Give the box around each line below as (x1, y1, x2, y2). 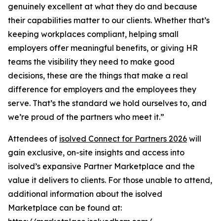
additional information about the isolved (8, 188, 162, 199)
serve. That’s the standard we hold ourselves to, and (8, 98, 207, 108)
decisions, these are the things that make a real (8, 70, 188, 80)
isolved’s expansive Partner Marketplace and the (8, 161, 195, 171)
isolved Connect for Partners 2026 (59, 133, 187, 144)
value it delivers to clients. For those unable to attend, (8, 175, 212, 185)
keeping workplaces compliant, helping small (8, 29, 179, 39)
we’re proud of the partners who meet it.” (8, 111, 164, 122)
